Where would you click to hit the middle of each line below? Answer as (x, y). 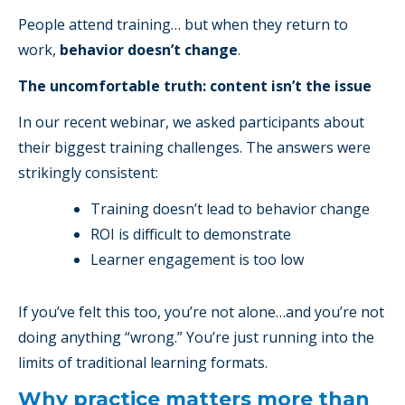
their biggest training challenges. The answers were (194, 148)
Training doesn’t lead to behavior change (230, 209)
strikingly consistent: (88, 173)
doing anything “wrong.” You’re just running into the (196, 338)
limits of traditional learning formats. (143, 363)
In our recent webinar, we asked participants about (191, 122)
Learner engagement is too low (197, 260)
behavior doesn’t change (149, 50)
